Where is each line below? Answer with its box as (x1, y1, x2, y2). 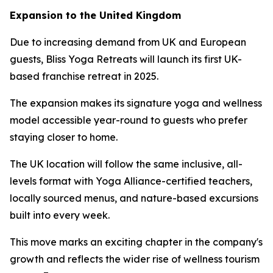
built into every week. (10, 209, 110, 221)
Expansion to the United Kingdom (10, 9, 181, 21)
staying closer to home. (10, 131, 118, 143)
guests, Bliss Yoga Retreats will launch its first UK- (10, 53, 242, 65)
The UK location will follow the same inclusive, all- (10, 158, 243, 170)
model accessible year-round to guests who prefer (10, 114, 247, 126)
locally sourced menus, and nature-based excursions (10, 192, 258, 204)
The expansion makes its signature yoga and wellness (10, 97, 262, 109)
